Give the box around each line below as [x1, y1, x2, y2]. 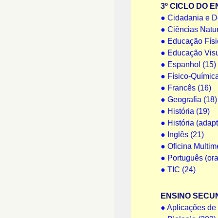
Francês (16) [167, 84, 211, 92]
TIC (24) [167, 165, 196, 174]
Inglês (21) [167, 130, 204, 139]
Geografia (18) [167, 95, 217, 104]
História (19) [167, 107, 210, 115]
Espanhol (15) [167, 60, 216, 69]
